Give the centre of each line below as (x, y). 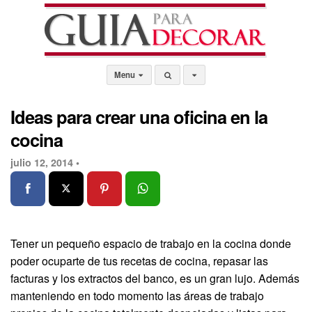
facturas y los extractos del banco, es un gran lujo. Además (155, 278)
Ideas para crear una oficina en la (139, 117)
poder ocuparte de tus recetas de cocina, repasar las (139, 260)
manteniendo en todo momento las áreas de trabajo (137, 295)
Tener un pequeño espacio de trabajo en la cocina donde (151, 243)
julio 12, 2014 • (45, 162)
